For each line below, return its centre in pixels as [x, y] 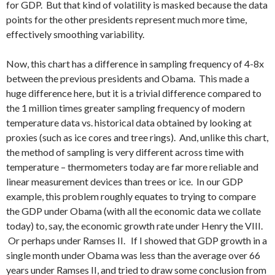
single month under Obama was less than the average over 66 [133, 255]
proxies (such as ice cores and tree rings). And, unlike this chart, [137, 137]
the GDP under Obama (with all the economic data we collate [134, 211]
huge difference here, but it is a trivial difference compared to [134, 93]
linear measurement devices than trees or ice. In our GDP [125, 182]
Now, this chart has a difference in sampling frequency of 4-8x [135, 64]
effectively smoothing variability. [75, 34]
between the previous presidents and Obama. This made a [128, 79]
